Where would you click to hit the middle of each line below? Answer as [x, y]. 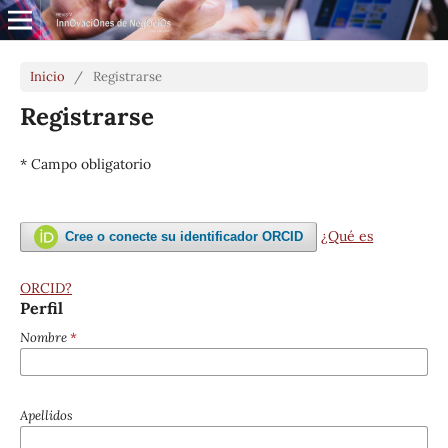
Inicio [47, 76]
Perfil [41, 307]
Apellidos [46, 415]
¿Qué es [347, 235]
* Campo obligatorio [85, 163]
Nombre [44, 337]
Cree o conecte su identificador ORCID [184, 236]
